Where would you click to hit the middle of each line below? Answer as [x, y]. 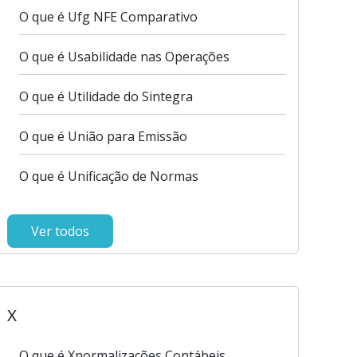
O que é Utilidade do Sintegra [106, 96]
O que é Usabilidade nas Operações [124, 57]
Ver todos [60, 231]
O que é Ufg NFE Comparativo [108, 17]
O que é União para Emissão [103, 136]
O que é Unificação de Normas [108, 176]
